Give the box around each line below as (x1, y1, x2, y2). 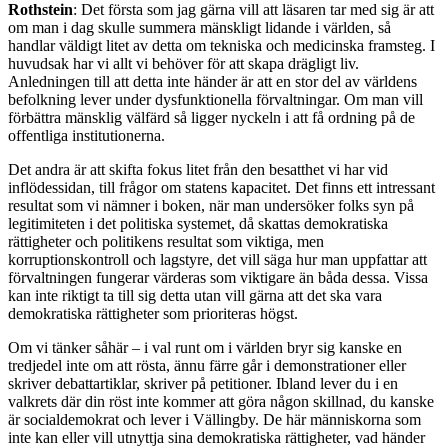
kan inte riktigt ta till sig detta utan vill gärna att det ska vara (8, 287, 382, 305)
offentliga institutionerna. (8, 127, 165, 145)
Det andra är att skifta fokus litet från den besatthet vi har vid (8, 161, 388, 179)
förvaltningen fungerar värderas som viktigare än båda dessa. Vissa (8, 269, 428, 287)
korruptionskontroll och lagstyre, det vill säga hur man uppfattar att (8, 251, 427, 269)
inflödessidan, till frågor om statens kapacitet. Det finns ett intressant (8, 179, 435, 197)
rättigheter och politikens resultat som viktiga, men (8, 233, 324, 251)
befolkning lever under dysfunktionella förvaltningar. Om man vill (8, 91, 423, 109)
